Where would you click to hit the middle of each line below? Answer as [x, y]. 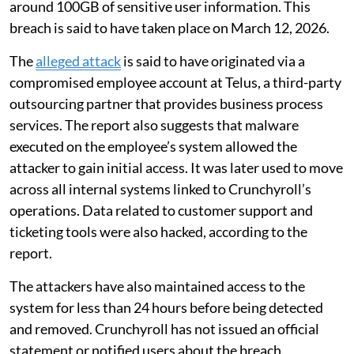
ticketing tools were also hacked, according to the [158, 231]
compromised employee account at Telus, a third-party [175, 82]
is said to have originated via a [213, 60]
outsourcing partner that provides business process [166, 103]
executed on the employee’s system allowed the [153, 146]
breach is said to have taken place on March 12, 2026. [171, 27]
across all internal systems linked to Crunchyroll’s [160, 188]
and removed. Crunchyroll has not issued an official [164, 328]
